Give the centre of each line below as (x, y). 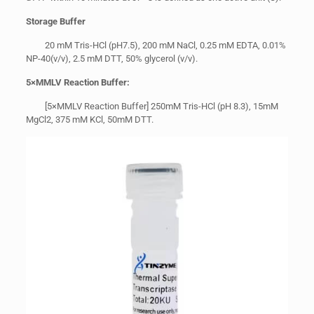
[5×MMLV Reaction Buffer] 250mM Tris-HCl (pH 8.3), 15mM (152, 106)
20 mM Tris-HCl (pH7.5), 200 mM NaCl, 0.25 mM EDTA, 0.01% (156, 45)
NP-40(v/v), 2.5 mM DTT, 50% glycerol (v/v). (111, 59)
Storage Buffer (55, 21)
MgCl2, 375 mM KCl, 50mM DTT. (89, 120)
